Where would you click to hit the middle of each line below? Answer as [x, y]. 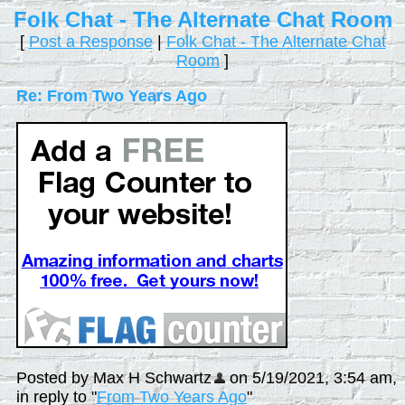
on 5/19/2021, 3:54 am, [311, 378]
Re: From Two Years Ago [112, 96]
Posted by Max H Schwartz [114, 378]
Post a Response [90, 42]
